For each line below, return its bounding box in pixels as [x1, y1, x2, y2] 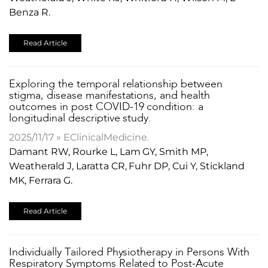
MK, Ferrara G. [9, 174, 72, 186]
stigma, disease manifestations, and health [9, 90, 211, 101]
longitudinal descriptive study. [9, 112, 152, 124]
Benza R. [9, 6, 50, 18]
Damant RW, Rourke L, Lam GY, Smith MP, [9, 145, 209, 157]
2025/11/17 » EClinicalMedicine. [9, 131, 150, 143]
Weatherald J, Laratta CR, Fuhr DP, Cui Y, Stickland [9, 160, 245, 172]
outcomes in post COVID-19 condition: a [9, 101, 204, 112]
